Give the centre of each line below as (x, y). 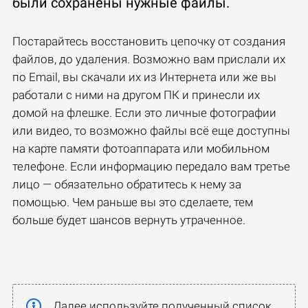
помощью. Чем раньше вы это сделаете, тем (133, 202)
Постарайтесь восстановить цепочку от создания (149, 41)
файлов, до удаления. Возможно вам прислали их (149, 59)
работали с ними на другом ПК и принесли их (136, 95)
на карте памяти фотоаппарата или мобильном (141, 148)
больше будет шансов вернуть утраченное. (129, 220)
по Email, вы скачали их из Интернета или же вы (144, 77)
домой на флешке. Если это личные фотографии (144, 112)
